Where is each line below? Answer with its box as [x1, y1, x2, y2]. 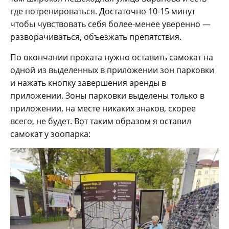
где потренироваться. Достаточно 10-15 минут [10, 6, 195, 17]
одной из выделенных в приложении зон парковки [10, 64, 214, 76]
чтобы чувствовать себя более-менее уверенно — [10, 18, 211, 30]
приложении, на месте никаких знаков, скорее [10, 103, 196, 114]
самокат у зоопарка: [10, 128, 90, 140]
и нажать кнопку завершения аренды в [10, 77, 166, 89]
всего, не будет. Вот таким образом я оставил [10, 116, 191, 127]
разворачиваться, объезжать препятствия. [10, 31, 181, 43]
